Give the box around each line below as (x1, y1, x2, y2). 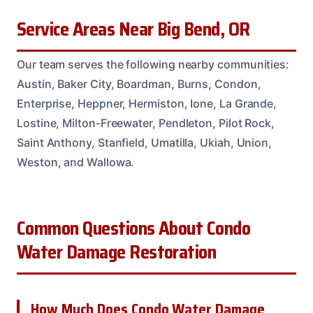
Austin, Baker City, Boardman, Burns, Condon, (17, 77, 261, 92)
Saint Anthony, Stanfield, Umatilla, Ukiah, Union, (17, 136, 272, 150)
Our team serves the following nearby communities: (17, 57, 290, 72)
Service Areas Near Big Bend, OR (17, 15, 250, 45)
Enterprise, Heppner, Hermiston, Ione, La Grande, (17, 96, 277, 111)
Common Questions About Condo (17, 214, 251, 244)
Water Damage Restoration (17, 238, 217, 268)
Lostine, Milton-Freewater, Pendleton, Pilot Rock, (17, 116, 275, 131)
